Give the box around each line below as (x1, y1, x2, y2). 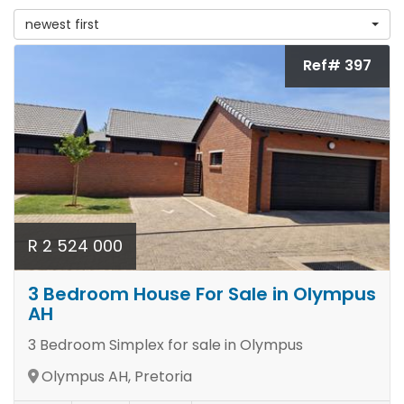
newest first (25, 14, 99, 33)
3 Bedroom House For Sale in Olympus (28, 280, 376, 307)
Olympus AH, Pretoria (41, 365, 192, 387)
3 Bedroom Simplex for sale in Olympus (28, 334, 303, 355)
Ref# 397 (303, 54, 372, 76)
